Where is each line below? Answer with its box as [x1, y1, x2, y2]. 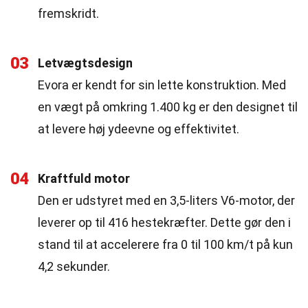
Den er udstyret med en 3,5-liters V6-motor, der [38, 193, 295, 208]
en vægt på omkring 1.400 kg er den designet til [38, 100, 298, 114]
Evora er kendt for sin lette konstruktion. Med [38, 78, 286, 92]
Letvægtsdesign [38, 56, 133, 70]
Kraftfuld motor [38, 171, 130, 186]
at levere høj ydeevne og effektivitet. [38, 122, 239, 136]
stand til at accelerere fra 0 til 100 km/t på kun [38, 237, 293, 252]
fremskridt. [38, 6, 99, 21]
